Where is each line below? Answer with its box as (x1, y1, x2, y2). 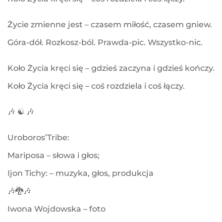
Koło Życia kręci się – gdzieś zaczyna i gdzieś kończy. (7, 63, 215, 73)
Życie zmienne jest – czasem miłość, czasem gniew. (7, 20, 212, 30)
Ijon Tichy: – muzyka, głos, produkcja (7, 168, 154, 178)
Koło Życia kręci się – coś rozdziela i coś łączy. (7, 81, 185, 91)
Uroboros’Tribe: (7, 133, 69, 143)
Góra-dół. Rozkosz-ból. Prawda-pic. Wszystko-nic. (7, 38, 203, 48)
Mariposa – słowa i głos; (7, 151, 100, 161)
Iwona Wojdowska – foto (7, 204, 106, 214)
